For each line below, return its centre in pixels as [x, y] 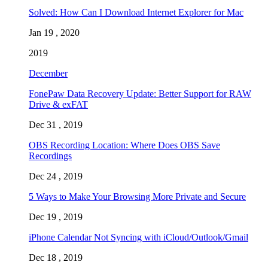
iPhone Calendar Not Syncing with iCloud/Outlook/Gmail [138, 237]
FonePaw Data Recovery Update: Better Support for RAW [140, 93]
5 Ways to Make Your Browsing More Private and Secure [137, 196]
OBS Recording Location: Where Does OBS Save [124, 145]
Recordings [50, 156]
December [48, 73]
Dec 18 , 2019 [56, 257]
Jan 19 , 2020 [54, 32]
